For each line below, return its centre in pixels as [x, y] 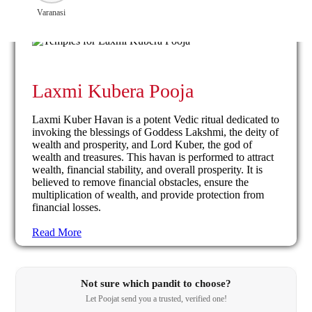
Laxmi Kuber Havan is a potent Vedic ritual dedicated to [156, 119]
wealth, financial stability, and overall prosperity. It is [147, 169]
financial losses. [67, 207]
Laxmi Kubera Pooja [113, 91]
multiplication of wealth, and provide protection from [148, 194]
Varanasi [51, 12]
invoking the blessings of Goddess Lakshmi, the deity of [155, 132]
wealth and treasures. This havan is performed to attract [153, 157]
